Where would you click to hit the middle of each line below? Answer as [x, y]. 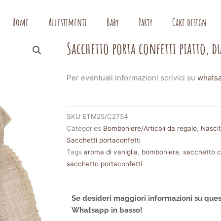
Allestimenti [68, 22]
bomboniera [161, 152]
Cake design [190, 22]
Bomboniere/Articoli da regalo [150, 128]
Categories [84, 128]
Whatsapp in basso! [107, 210]
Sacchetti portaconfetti [104, 140]
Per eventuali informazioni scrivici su [132, 77]
